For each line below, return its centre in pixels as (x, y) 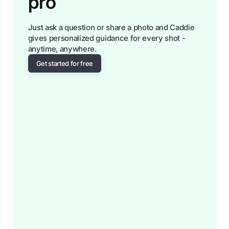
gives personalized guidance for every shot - (107, 38)
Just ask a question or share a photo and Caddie (111, 27)
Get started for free (65, 63)
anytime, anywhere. (62, 49)
